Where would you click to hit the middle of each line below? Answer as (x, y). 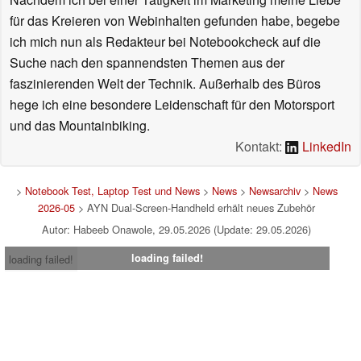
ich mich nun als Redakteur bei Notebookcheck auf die (165, 41)
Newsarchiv (274, 190)
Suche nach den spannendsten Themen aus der (147, 62)
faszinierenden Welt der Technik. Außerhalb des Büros (165, 83)
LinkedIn (325, 146)
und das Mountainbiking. (80, 125)
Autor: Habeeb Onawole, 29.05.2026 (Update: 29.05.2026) (176, 229)
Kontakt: (261, 146)
